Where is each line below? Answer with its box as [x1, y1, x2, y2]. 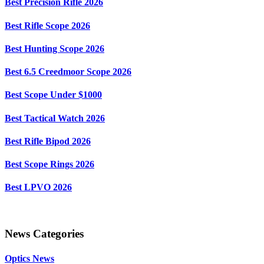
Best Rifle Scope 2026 [5, 20, 90, 31]
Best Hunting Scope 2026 [5, 43, 104, 54]
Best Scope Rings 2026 [5, 159, 94, 170]
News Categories [5, 227, 84, 240]
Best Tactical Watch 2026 [5, 113, 105, 123]
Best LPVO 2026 [5, 182, 72, 193]
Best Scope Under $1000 [5, 90, 102, 100]
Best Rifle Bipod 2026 [5, 136, 91, 146]
